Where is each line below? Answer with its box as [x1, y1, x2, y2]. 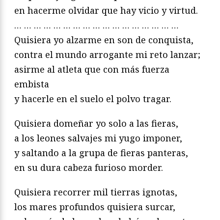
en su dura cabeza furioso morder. [14, 162, 163, 174]
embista [14, 78, 49, 90]
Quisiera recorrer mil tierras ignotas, [14, 186, 177, 198]
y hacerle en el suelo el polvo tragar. [14, 93, 171, 105]
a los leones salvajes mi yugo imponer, [14, 132, 182, 144]
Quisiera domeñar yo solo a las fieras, [14, 117, 178, 130]
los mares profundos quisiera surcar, [14, 201, 175, 213]
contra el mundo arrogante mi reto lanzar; [14, 49, 200, 61]
